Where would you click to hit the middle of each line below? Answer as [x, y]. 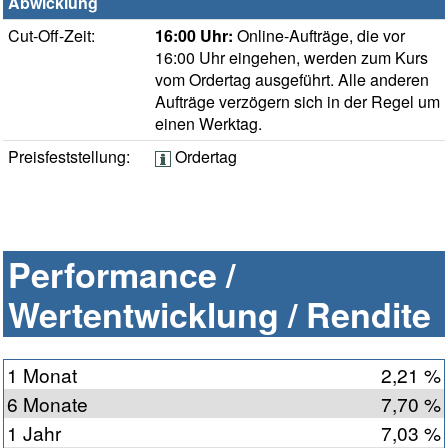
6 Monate [47, 404]
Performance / [121, 274]
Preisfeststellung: [69, 157]
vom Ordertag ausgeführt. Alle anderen [292, 80]
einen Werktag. [208, 124]
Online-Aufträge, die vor [319, 36]
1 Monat [42, 375]
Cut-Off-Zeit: [51, 36]
